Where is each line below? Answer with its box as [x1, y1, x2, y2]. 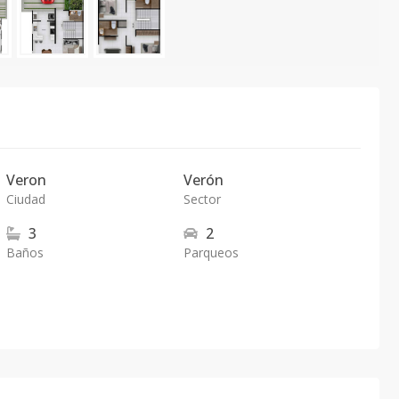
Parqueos [183, 244, 239, 261]
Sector [183, 191, 221, 208]
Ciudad [6, 191, 46, 208]
